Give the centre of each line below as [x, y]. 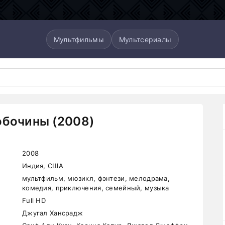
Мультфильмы [79, 39]
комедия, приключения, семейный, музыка [96, 188]
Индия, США [43, 166]
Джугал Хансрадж [53, 213]
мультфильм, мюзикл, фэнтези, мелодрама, [96, 178]
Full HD [34, 200]
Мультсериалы [145, 39]
